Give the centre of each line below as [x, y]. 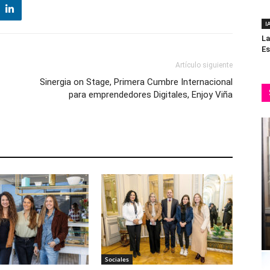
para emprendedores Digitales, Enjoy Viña [151, 95]
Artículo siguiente [204, 65]
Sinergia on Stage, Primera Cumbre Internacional [136, 82]
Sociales [117, 259]
